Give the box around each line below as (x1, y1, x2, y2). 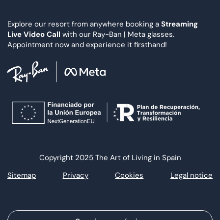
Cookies (115, 170, 144, 180)
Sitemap (7, 170, 36, 180)
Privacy (62, 170, 88, 180)
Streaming (161, 19, 198, 29)
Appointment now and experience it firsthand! (7, 40, 167, 50)
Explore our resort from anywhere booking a (7, 19, 161, 29)
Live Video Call (7, 29, 60, 40)
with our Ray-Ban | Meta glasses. (60, 29, 174, 40)
